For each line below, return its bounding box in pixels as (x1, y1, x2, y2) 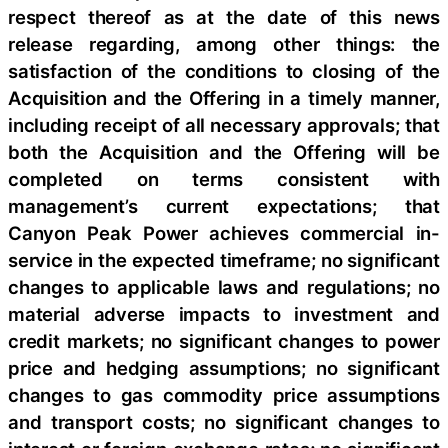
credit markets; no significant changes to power (8, 330, 440, 353)
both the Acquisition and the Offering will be (8, 141, 440, 164)
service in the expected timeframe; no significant (8, 249, 440, 272)
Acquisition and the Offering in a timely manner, (8, 87, 440, 110)
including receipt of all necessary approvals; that (8, 114, 440, 137)
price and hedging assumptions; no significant (8, 357, 440, 380)
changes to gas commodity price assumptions (8, 384, 440, 407)
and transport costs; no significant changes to (8, 411, 440, 434)
